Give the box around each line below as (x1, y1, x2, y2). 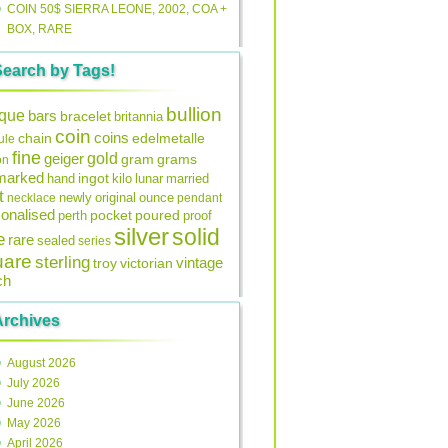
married (166, 172, 209, 186)
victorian (120, 255, 173, 271)
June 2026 (7, 396, 65, 410)
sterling (35, 253, 90, 272)
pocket (90, 207, 132, 223)
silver (114, 223, 169, 250)
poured (135, 208, 180, 223)
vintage (176, 254, 223, 271)
